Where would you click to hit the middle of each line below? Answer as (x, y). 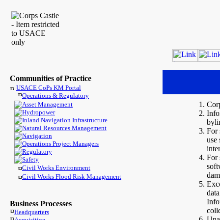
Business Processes (41, 204)
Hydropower (39, 112)
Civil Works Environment (56, 168)
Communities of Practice (51, 78)
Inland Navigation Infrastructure (65, 120)
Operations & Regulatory (55, 96)
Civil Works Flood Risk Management (72, 177)
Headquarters (32, 212)
